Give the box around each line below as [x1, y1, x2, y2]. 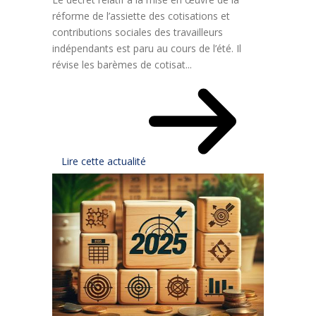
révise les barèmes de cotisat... [52, 58, 192, 72]
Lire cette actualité [61, 154, 149, 169]
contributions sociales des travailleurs [52, 25, 223, 39]
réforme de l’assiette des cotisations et [52, 9, 230, 23]
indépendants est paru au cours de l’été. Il [52, 42, 241, 56]
